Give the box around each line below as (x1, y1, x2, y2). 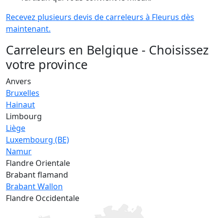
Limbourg (6, 110, 42, 122)
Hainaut (6, 99, 35, 110)
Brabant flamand (6, 169, 68, 180)
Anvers (6, 75, 31, 87)
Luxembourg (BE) (6, 134, 69, 145)
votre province (6, 55, 88, 73)
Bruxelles (6, 87, 39, 98)
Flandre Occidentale (6, 192, 79, 203)
